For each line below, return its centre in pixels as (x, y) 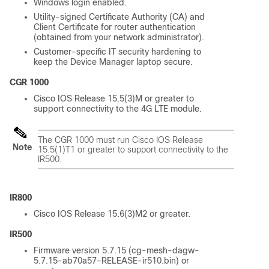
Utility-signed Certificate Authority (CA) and (119, 17)
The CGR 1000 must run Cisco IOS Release (120, 140)
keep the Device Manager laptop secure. (113, 62)
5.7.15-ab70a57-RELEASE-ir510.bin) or (111, 261)
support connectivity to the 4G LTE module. (118, 108)
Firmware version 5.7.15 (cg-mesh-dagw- (116, 250)
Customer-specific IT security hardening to (117, 51)
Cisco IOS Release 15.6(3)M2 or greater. (112, 214)
